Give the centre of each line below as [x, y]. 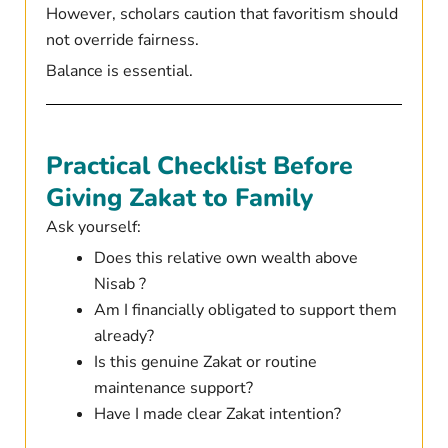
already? [123, 336]
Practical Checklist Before [199, 166]
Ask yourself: [93, 227]
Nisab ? [119, 284]
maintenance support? [173, 388]
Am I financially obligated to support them [245, 310]
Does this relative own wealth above [225, 258]
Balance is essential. [119, 71]
